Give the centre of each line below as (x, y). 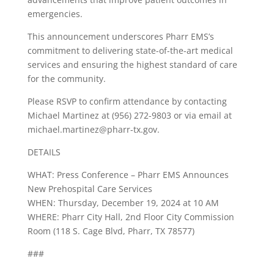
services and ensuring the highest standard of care (132, 65)
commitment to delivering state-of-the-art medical (130, 51)
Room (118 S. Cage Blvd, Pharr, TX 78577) (111, 231)
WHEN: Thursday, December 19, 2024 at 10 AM (123, 203)
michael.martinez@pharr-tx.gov (92, 130)
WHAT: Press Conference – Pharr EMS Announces (128, 175)
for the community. (66, 79)
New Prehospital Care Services (90, 189)
